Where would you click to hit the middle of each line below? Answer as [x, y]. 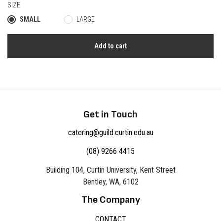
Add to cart [110, 46]
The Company [110, 200]
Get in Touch [110, 115]
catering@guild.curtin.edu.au [110, 133]
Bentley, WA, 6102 [110, 182]
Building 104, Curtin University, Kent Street [110, 170]
